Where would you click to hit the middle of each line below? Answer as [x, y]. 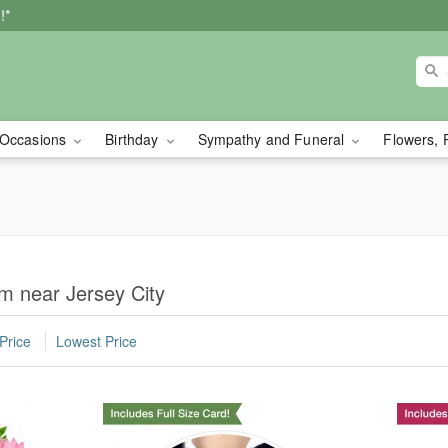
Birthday [134, 139]
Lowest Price [96, 341]
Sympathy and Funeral [273, 139]
